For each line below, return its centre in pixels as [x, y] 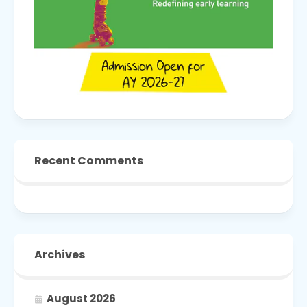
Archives [60, 254]
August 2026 [81, 298]
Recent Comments [89, 160]
